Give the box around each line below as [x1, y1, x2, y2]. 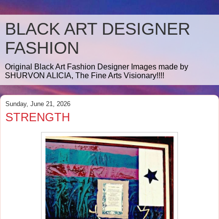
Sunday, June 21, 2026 [5, 100, 70, 108]
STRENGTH [5, 110, 70, 124]
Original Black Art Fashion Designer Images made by [5, 63, 188, 71]
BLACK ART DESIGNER [5, 20, 190, 38]
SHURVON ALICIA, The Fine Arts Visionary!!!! [5, 71, 164, 80]
